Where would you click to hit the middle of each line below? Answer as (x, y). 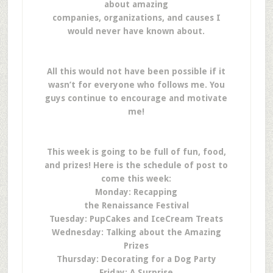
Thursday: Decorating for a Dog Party (136, 259)
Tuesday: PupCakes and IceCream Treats (136, 219)
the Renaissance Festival (136, 205)
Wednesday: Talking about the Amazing (136, 232)
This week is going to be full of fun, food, (136, 152)
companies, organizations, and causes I (136, 18)
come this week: (136, 179)
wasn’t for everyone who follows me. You (136, 85)
